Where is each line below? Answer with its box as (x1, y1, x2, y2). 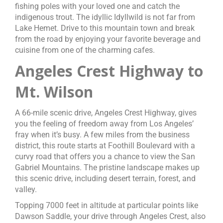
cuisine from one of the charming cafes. (15, 45, 155, 55)
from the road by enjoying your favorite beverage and (15, 34, 201, 44)
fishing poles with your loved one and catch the (15, 1, 180, 11)
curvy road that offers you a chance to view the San (15, 152, 195, 161)
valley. (15, 185, 37, 194)
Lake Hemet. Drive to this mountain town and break (15, 23, 195, 33)
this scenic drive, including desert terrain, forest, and (15, 174, 196, 183)
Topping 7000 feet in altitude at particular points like (15, 201, 198, 210)
